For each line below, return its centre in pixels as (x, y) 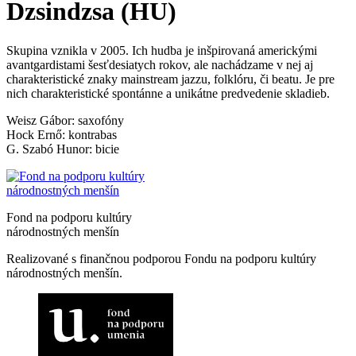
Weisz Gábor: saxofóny (65, 120)
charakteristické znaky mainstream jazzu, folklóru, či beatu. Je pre (170, 79)
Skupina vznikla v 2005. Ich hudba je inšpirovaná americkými (162, 50)
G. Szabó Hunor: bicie (63, 149)
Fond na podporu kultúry (69, 217)
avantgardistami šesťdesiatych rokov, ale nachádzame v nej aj (160, 64)
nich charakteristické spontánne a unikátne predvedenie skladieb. (168, 93)
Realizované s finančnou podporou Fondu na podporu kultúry (161, 258)
